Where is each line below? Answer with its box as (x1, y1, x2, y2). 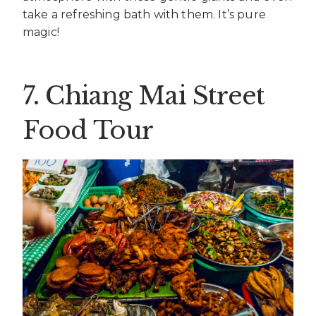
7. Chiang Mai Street (23, 80, 265, 111)
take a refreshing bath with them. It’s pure (23, 8, 266, 22)
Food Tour (23, 114, 160, 145)
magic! (23, 25, 59, 39)
